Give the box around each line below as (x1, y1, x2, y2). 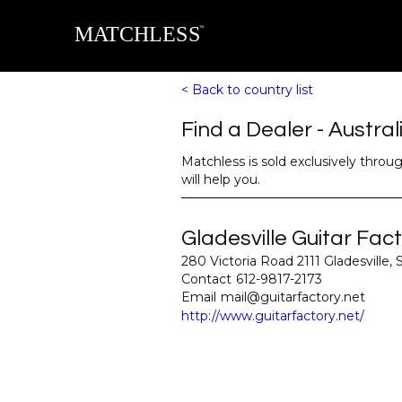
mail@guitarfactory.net (221, 289, 365, 305)
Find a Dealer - (181, 118, 328, 141)
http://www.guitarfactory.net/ (181, 308, 364, 324)
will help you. (181, 171, 260, 188)
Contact (181, 271, 232, 287)
